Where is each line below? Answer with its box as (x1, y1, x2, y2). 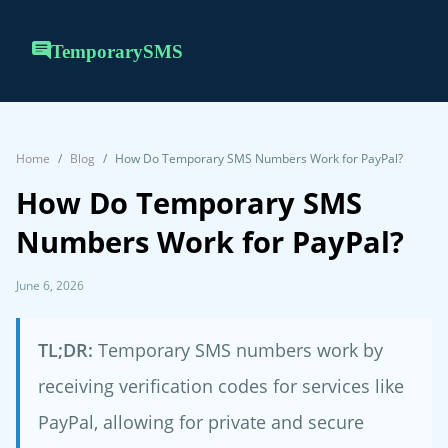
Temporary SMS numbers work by (93, 337, 383, 363)
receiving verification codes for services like (38, 373, 404, 399)
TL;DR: (38, 337, 93, 363)
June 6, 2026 (16, 277, 84, 295)
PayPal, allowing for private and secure (38, 409, 364, 435)
